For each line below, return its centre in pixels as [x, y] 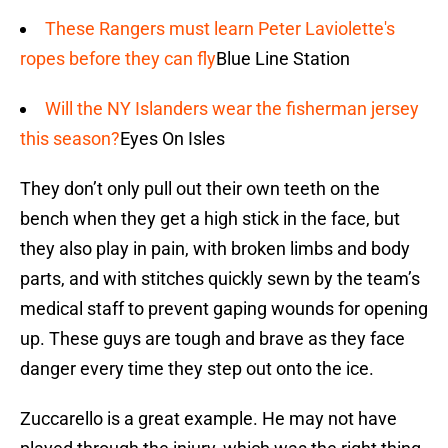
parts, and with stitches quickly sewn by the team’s [220, 279]
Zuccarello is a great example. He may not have [208, 419]
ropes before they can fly [118, 59]
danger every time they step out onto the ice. [197, 369]
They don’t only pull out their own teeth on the [200, 189]
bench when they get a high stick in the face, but [210, 219]
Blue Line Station [283, 59]
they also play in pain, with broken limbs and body [215, 249]
